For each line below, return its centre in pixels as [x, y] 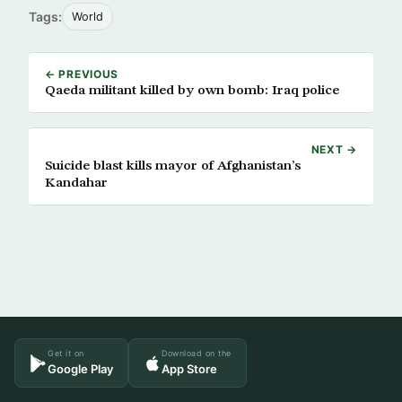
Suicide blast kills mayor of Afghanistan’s [173, 166]
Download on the [197, 353]
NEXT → [334, 149]
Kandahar [76, 183]
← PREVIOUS [82, 74]
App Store [189, 369]
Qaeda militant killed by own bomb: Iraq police [192, 91]
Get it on [66, 353]
